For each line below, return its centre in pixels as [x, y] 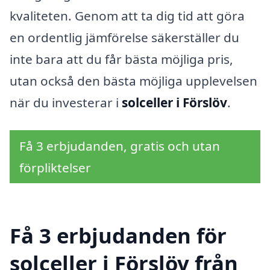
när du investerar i [66, 102]
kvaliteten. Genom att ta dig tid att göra [127, 15]
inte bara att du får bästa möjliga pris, [121, 59]
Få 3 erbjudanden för [118, 236]
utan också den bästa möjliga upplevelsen [133, 80]
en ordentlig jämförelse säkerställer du [124, 37]
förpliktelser [55, 167]
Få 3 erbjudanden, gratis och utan [120, 146]
